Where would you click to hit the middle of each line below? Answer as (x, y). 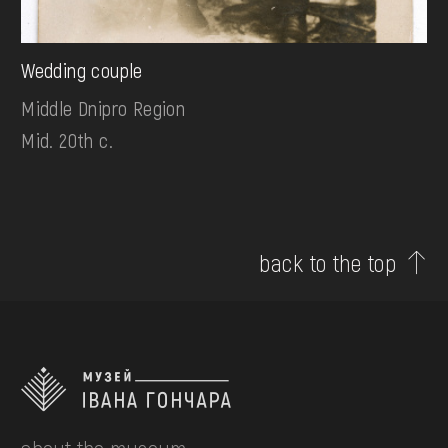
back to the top (328, 263)
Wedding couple (82, 70)
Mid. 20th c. (67, 140)
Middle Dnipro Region (103, 108)
